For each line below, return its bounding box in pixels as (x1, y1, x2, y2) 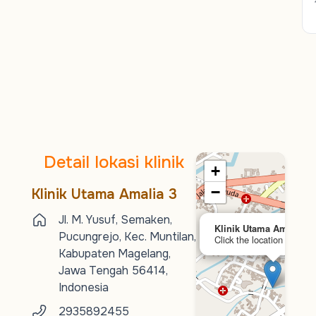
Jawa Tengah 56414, (59, 263, 168, 278)
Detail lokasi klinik (43, 152, 184, 173)
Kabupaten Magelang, (59, 246, 171, 261)
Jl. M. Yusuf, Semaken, (59, 212, 172, 227)
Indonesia (59, 280, 109, 295)
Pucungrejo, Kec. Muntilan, (59, 229, 196, 244)
